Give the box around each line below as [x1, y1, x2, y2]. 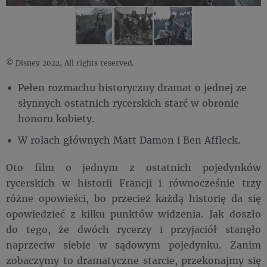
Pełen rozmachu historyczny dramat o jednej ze [18, 81, 247, 94]
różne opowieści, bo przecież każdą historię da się [6, 192, 261, 204]
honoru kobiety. [18, 112, 95, 125]
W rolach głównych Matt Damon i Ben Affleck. [18, 133, 241, 146]
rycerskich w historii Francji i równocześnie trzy [6, 176, 261, 189]
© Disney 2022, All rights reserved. [6, 58, 134, 67]
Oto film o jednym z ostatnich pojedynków [6, 161, 261, 173]
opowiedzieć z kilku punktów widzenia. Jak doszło [6, 207, 261, 220]
